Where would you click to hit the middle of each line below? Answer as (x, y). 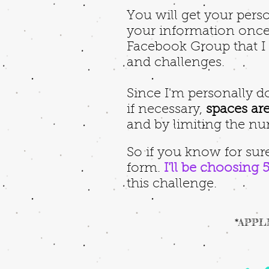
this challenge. (174, 184)
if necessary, (166, 110)
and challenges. (177, 63)
